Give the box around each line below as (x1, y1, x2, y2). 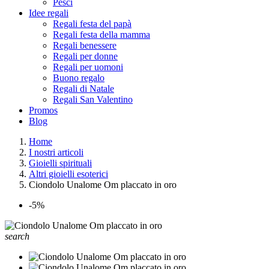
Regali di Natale (53, 83, 114, 94)
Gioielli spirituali (29, 158, 92, 168)
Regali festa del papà (53, 19, 131, 29)
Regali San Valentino (53, 94, 133, 104)
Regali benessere (53, 40, 116, 50)
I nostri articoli (29, 147, 83, 157)
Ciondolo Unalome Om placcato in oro (29, 180, 177, 190)
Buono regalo (53, 73, 104, 83)
